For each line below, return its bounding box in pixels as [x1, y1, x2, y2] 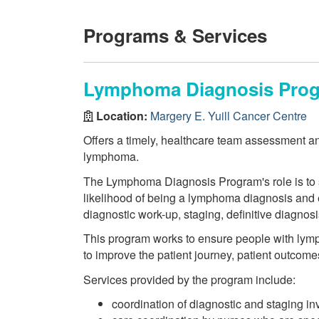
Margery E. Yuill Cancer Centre [150, 107, 307, 124]
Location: [93, 107, 150, 124]
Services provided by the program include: [83, 271, 296, 288]
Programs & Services [83, 22, 267, 48]
